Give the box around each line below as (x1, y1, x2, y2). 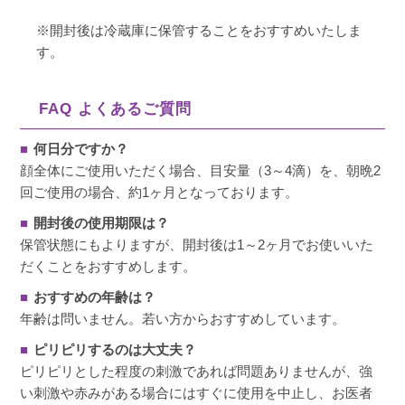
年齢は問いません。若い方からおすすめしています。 (20, 311, 346, 327)
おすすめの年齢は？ (33, 289, 156, 306)
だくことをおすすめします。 (20, 259, 197, 275)
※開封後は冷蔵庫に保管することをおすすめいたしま (36, 23, 363, 39)
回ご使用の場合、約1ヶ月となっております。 (20, 184, 299, 201)
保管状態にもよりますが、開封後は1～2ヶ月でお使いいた (20, 237, 374, 253)
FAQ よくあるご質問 (38, 100, 192, 118)
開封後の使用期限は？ (33, 215, 170, 231)
